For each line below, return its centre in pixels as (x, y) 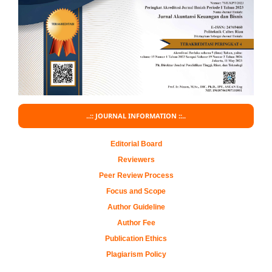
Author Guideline (136, 207)
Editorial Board (136, 144)
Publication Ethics (136, 238)
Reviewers (136, 159)
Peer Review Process (136, 175)
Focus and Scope (136, 191)
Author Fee (136, 223)
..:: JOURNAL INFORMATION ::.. (136, 115)
